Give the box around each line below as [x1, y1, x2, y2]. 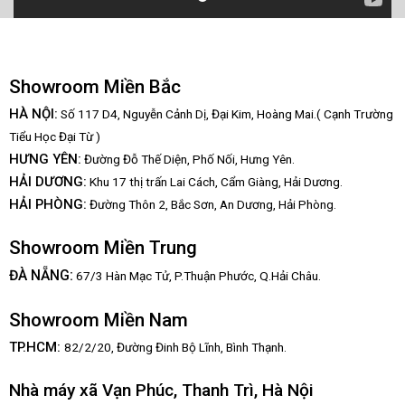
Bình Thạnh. [222, 340, 287, 355]
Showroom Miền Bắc [8, 75, 181, 98]
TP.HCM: [8, 339, 64, 356]
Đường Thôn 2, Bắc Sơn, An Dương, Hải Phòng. [86, 196, 336, 212]
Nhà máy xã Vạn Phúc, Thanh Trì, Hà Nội [8, 380, 314, 400]
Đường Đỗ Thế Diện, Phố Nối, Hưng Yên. [80, 151, 295, 166]
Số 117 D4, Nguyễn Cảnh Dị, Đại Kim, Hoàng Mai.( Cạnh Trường [60, 106, 393, 121]
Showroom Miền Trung [8, 237, 197, 259]
